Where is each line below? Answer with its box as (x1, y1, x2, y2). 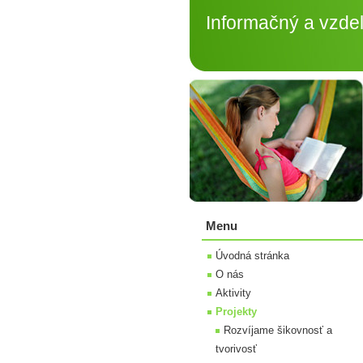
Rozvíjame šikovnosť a (224, 324, 332, 336)
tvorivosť (216, 343, 257, 355)
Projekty (216, 305, 257, 318)
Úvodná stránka (216, 250, 289, 262)
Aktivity (216, 287, 251, 299)
